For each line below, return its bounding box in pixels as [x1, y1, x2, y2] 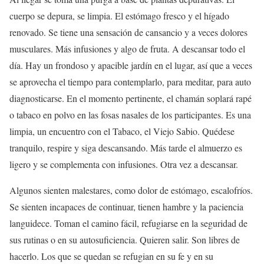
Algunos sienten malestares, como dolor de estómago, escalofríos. [9, 184, 253, 197]
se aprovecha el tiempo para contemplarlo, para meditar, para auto [9, 75, 251, 88]
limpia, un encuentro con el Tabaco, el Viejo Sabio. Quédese [9, 125, 235, 138]
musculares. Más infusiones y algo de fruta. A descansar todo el [9, 42, 245, 55]
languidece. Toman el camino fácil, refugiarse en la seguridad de [9, 217, 247, 230]
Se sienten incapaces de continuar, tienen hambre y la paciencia [9, 200, 243, 213]
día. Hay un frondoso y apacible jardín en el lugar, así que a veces [9, 59, 252, 72]
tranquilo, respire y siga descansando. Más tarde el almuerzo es [9, 141, 242, 154]
